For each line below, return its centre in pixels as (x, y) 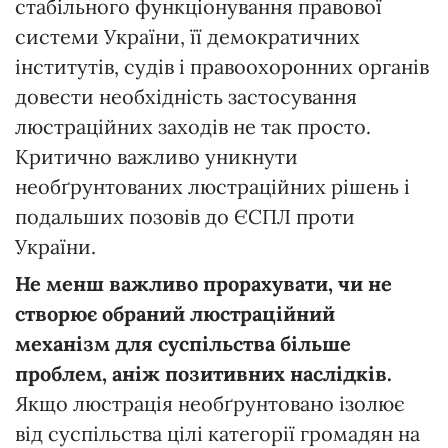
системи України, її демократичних (187, 36)
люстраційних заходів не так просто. (193, 126)
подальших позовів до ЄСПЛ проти (185, 216)
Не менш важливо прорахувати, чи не (203, 283)
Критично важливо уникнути (156, 156)
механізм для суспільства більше (183, 343)
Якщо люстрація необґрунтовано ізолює (210, 403)
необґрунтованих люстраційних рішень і (212, 186)
